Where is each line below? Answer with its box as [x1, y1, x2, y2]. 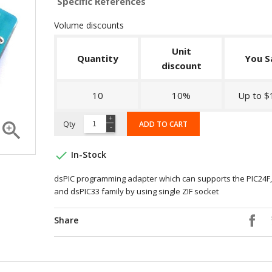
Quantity [76, 52, 118, 64]
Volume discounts [54, 19, 124, 31]
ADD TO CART [139, 119, 188, 129]
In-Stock [69, 149, 106, 160]
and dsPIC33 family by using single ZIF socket [54, 186, 219, 197]
